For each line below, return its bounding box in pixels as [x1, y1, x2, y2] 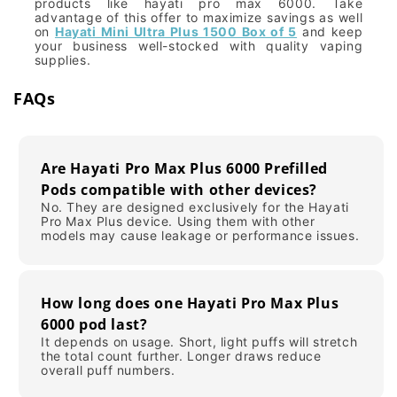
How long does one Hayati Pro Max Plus [41, 292, 339, 313]
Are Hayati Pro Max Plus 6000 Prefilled [41, 158, 328, 178]
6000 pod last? [41, 314, 148, 334]
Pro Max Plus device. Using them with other [41, 213, 315, 229]
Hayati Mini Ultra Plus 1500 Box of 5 [54, 23, 298, 39]
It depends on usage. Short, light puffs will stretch [41, 333, 358, 349]
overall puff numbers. [41, 362, 175, 378]
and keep [297, 23, 363, 39]
